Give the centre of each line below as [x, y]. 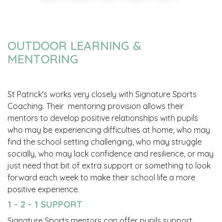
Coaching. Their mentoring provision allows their [96, 106]
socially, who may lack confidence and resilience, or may [111, 153]
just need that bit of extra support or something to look [109, 165]
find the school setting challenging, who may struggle [105, 141]
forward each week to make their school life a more [101, 177]
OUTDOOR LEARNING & [74, 45]
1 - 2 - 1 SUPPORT [46, 204]
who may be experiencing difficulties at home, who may [109, 130]
